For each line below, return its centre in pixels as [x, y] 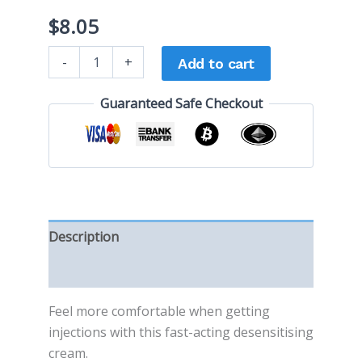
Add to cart [216, 64]
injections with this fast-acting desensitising [181, 333]
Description [84, 237]
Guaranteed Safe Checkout [181, 104]
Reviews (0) [82, 271]
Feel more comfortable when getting [159, 311]
